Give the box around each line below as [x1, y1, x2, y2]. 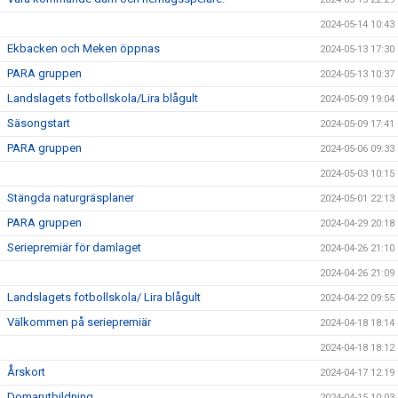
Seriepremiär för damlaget [7, 241, 141, 254]
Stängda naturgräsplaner [7, 191, 134, 204]
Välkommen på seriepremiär [7, 315, 151, 329]
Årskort [7, 365, 45, 378]
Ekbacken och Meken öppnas [7, 42, 160, 55]
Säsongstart [7, 116, 70, 130]
